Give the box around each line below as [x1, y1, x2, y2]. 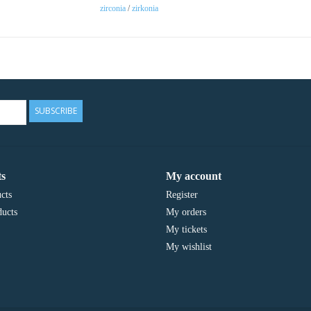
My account [166, 169, 221, 182]
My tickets [166, 224, 207, 235]
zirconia [100, 3, 126, 13]
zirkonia [132, 3, 158, 13]
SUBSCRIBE [35, 104, 77, 117]
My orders [166, 206, 206, 217]
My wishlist [166, 241, 212, 252]
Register [166, 189, 198, 200]
